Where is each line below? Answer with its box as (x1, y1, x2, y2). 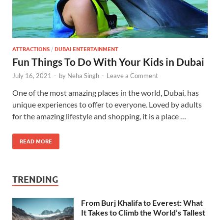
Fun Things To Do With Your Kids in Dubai (12, 55, 204, 68)
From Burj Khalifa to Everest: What (81, 198, 203, 208)
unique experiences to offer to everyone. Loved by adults (12, 100, 202, 110)
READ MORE (20, 138, 52, 145)
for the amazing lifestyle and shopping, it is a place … (12, 111, 186, 121)
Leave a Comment (107, 72, 158, 80)
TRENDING (12, 174, 58, 185)
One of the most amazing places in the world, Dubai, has (12, 88, 199, 98)
